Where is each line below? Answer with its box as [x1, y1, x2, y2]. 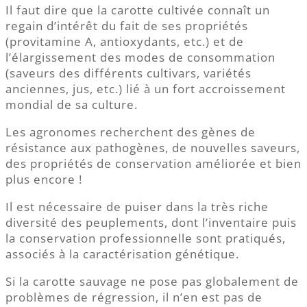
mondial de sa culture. [5, 96, 138, 112]
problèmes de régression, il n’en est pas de [5, 288, 262, 305]
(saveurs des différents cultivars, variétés [5, 64, 251, 81]
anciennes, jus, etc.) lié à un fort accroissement [5, 80, 286, 97]
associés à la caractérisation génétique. [5, 245, 239, 262]
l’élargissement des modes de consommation [5, 49, 275, 65]
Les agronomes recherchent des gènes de [5, 123, 256, 140]
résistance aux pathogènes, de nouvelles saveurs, [5, 139, 300, 156]
